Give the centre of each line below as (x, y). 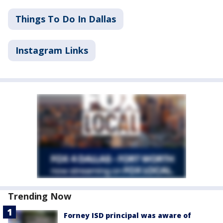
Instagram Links (52, 50)
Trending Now (40, 196)
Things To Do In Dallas (66, 19)
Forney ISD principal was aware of (127, 215)
